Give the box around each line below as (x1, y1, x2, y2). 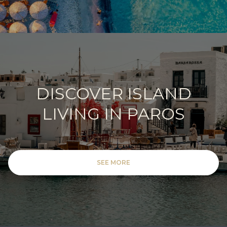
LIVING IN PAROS (42, 104, 185, 124)
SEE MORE (97, 158, 130, 166)
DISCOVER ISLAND (35, 84, 192, 104)
